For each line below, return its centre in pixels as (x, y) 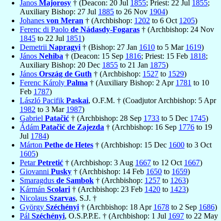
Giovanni (35, 172)
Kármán (33, 189)
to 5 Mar (170, 47)
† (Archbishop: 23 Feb (107, 189)
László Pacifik (43, 101)
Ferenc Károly (43, 83)
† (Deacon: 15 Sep (94, 56)
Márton (32, 145)
